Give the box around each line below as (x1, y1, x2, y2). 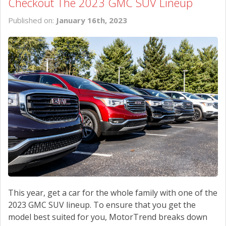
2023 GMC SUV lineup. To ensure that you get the (8, 199, 196, 211)
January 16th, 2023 (56, 15, 127, 25)
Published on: (8, 15, 56, 25)
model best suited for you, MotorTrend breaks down (8, 211, 207, 223)
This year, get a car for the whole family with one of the (8, 187, 217, 199)
